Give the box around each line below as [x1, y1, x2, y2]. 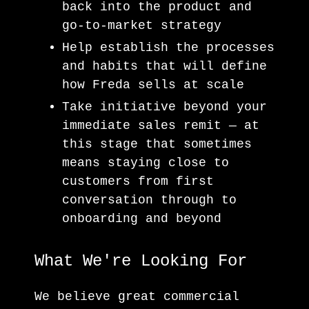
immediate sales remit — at [62, 118, 259, 132]
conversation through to [62, 192, 237, 207]
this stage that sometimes [62, 137, 252, 151]
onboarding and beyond [62, 211, 221, 226]
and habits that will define [62, 59, 267, 73]
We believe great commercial [34, 289, 239, 303]
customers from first [62, 174, 214, 188]
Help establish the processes [62, 40, 275, 54]
